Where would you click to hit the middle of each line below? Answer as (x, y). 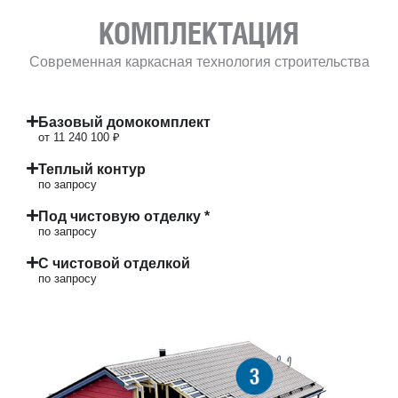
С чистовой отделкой (114, 264)
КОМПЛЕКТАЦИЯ (199, 34)
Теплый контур (92, 170)
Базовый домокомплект (124, 123)
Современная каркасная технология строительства (199, 62)
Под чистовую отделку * (124, 217)
